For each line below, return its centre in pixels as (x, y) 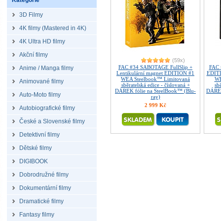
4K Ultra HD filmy (42, 41)
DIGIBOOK (34, 161)
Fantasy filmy (37, 215)
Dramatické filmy (41, 201)
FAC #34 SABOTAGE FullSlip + (155, 67)
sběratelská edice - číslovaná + (155, 85)
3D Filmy (31, 15)
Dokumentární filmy (45, 188)
